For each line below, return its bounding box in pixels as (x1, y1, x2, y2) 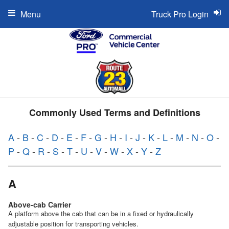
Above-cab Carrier (8, 199, 71, 210)
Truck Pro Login (151, 8, 209, 20)
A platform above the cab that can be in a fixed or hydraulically (8, 209, 194, 219)
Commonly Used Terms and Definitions (29, 106, 200, 120)
